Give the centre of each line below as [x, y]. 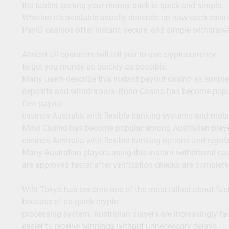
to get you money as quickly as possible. [95, 67]
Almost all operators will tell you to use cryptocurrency [119, 55]
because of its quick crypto [70, 202]
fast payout [42, 104]
